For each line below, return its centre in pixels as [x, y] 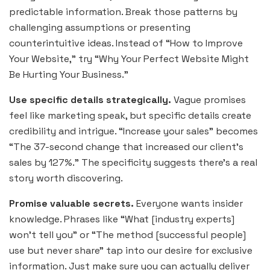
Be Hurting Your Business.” [69, 74]
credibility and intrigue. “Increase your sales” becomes [133, 131]
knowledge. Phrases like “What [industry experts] [122, 219]
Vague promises [209, 99]
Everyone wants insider [188, 203]
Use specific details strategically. [90, 99]
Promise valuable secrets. [71, 203]
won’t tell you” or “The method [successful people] [127, 234]
